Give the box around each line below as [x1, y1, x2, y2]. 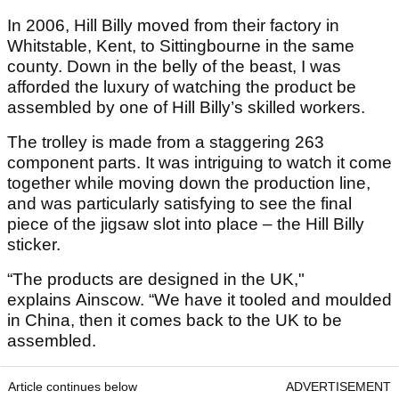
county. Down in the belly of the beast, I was [7, 57, 341, 77]
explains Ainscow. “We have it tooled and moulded [7, 290, 392, 310]
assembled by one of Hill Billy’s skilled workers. [7, 98, 365, 118]
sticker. [7, 235, 78, 255]
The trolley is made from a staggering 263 [7, 133, 324, 152]
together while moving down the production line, [7, 174, 370, 193]
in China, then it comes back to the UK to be [7, 311, 342, 330]
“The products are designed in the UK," [7, 270, 305, 289]
